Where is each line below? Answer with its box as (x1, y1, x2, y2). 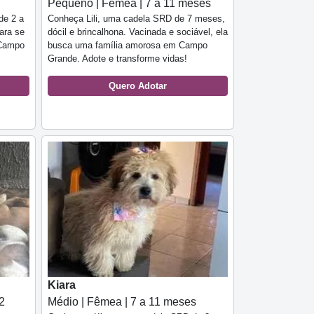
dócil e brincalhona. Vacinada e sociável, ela (48, 26, 228, 37)
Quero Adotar (109, 80, 167, 91)
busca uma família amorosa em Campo (48, 39, 207, 50)
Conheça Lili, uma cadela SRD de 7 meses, (48, 13, 225, 24)
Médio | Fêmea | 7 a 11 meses (48, 295, 196, 308)
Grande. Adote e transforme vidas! (48, 53, 187, 64)
